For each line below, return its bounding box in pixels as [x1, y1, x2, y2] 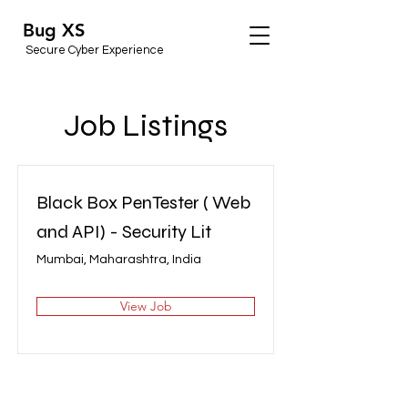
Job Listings [64, 107, 228, 144]
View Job [119, 298, 172, 314]
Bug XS [23, 19, 85, 41]
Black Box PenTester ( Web [36, 191, 250, 214]
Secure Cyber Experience [23, 44, 164, 56]
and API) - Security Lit [36, 220, 211, 243]
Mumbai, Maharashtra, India [36, 253, 201, 266]
